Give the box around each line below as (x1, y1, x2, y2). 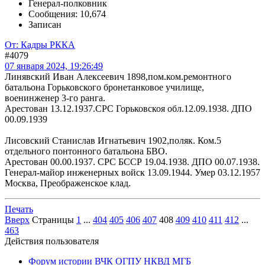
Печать (5, 204, 33, 214)
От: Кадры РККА (5, 40, 75, 50)
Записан (28, 20, 62, 30)
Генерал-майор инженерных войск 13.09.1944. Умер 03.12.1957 (5, 167, 260, 177)
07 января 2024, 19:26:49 (5, 61, 103, 71)
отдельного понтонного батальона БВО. (5, 146, 167, 156)
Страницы (32, 215, 74, 225)
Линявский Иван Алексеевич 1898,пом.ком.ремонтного (5, 72, 231, 82)
